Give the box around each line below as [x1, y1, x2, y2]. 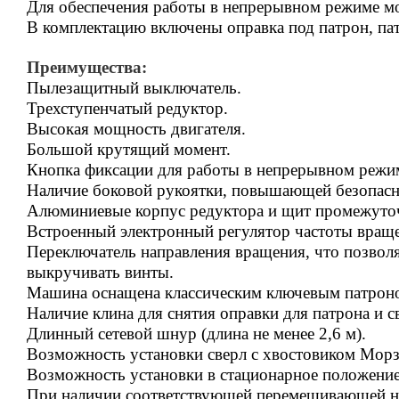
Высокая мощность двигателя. [27, 119, 246, 139]
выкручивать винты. [27, 263, 174, 282]
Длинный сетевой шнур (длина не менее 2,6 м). [27, 324, 366, 344]
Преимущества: [27, 58, 147, 77]
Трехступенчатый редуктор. [27, 99, 228, 118]
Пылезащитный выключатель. [27, 78, 241, 98]
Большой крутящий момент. [27, 140, 231, 159]
